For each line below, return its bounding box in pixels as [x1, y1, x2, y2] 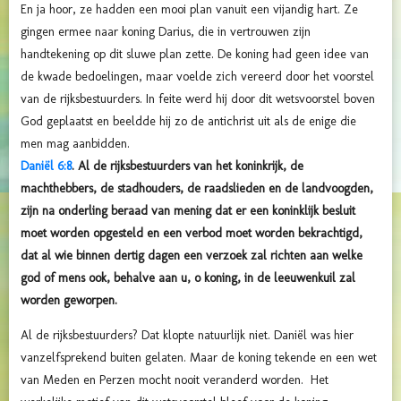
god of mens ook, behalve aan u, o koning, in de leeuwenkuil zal [21, 269, 355, 286]
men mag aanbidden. [21, 135, 130, 151]
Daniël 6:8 [21, 158, 72, 174]
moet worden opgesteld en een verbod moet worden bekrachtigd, [21, 225, 363, 241]
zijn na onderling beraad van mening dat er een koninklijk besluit [21, 202, 355, 218]
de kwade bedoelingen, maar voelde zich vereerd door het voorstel [21, 68, 374, 84]
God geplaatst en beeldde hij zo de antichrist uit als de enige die [21, 113, 356, 129]
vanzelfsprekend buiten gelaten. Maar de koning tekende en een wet [21, 349, 377, 365]
